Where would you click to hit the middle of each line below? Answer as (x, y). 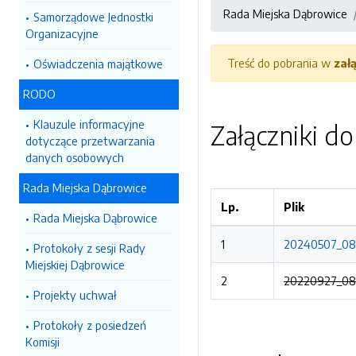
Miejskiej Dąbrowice (75, 265)
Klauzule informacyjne (89, 124)
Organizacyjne (62, 33)
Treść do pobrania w (281, 63)
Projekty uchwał (75, 295)
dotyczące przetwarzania (90, 141)
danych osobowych (75, 157)
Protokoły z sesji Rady (89, 248)
